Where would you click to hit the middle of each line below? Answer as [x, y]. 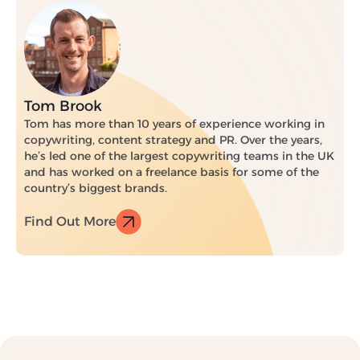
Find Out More [70, 221]
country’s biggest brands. [96, 188]
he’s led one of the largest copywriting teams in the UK [179, 155]
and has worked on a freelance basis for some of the [172, 172]
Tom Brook [63, 106]
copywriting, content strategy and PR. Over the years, [173, 139]
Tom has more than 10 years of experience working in [174, 123]
